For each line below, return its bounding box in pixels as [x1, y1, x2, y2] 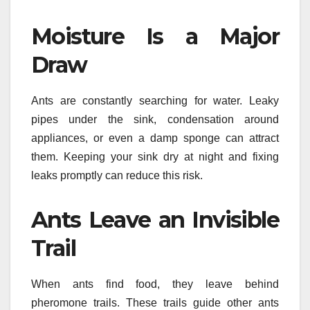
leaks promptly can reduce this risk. [31, 169, 203, 181]
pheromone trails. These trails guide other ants [31, 296, 279, 309]
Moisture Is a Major [31, 22, 279, 50]
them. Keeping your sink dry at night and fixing [31, 150, 279, 163]
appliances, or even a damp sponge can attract [31, 131, 279, 144]
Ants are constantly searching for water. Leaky [31, 94, 279, 107]
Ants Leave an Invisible [31, 206, 279, 233]
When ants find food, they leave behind [31, 277, 279, 290]
